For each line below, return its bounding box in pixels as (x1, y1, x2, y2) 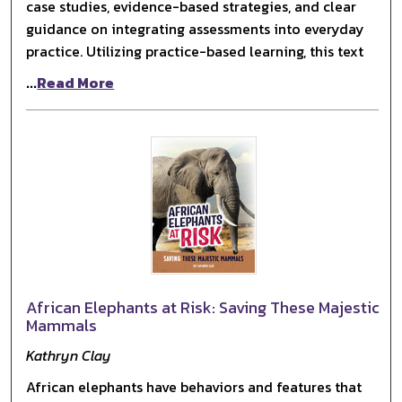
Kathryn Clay (26, 344, 112, 366)
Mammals (26, 312, 98, 337)
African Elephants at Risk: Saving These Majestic (26, 294, 380, 319)
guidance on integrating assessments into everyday (26, 17, 365, 39)
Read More (37, 71, 115, 93)
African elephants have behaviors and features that (26, 375, 363, 398)
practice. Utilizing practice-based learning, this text (26, 39, 364, 62)
